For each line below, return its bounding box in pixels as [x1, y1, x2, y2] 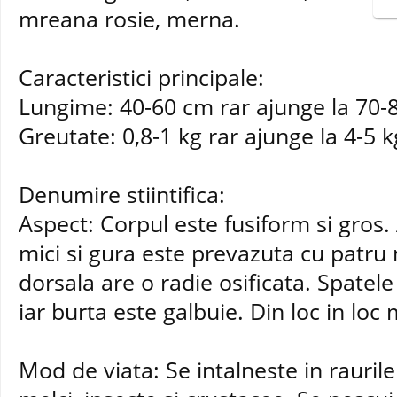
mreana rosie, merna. [19, 4, 240, 34]
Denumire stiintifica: [19, 179, 225, 209]
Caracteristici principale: [19, 62, 264, 92]
